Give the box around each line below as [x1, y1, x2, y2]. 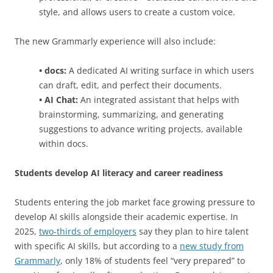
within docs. [39, 137, 88, 149]
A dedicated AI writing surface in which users [69, 64, 254, 76]
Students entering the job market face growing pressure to [15, 196, 255, 208]
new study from [180, 239, 244, 252]
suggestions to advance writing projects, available [39, 122, 243, 135]
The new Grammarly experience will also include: [15, 35, 216, 47]
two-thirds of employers [39, 225, 136, 237]
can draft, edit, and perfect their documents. [39, 79, 222, 91]
